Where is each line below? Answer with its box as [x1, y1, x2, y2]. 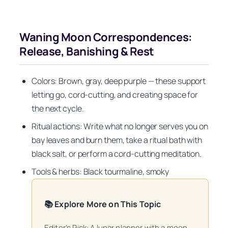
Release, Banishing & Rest [19, 44, 154, 59]
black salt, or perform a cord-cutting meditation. [32, 148, 202, 159]
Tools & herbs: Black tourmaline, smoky [32, 165, 169, 177]
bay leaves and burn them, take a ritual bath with [32, 134, 203, 146]
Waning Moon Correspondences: [19, 30, 192, 45]
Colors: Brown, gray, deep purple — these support [32, 75, 206, 87]
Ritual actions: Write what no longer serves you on [32, 120, 208, 132]
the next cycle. [32, 102, 84, 114]
